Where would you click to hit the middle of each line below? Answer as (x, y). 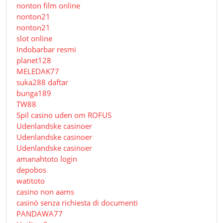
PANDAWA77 (40, 214)
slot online (34, 39)
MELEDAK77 (38, 71)
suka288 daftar (42, 82)
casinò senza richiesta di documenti (77, 203)
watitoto (31, 181)
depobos (31, 170)
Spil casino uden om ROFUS (64, 115)
